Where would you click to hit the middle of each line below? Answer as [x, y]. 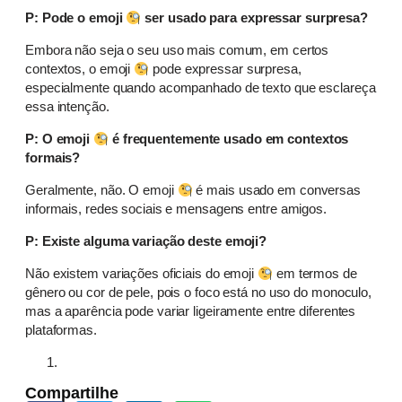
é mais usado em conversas [276, 190]
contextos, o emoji [80, 69]
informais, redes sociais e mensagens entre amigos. [176, 209]
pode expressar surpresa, [225, 69]
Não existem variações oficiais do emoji [141, 274]
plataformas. [61, 330]
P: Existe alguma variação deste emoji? [146, 241]
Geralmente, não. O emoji [101, 190]
